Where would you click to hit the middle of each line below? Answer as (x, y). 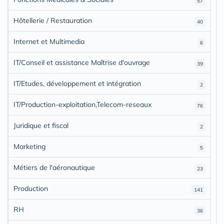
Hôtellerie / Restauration (53, 20)
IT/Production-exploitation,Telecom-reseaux (82, 104)
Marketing (29, 146)
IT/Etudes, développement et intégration (77, 83)
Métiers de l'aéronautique (54, 167)
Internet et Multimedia (49, 41)
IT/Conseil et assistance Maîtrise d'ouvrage (82, 62)
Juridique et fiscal (41, 125)
